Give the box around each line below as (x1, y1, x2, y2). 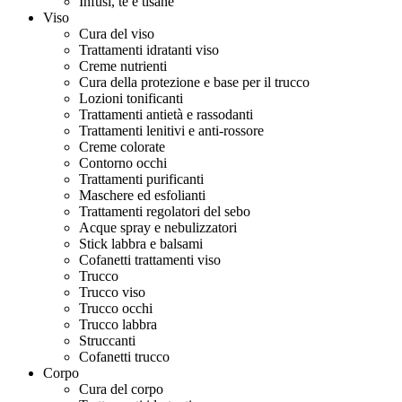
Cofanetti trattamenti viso (79, 252, 221, 267)
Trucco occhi (79, 301, 153, 316)
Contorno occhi (79, 155, 167, 170)
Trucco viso (79, 284, 145, 300)
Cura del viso (79, 26, 154, 41)
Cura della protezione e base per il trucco (79, 74, 310, 90)
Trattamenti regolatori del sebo (79, 204, 250, 219)
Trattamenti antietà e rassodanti (79, 107, 253, 122)
